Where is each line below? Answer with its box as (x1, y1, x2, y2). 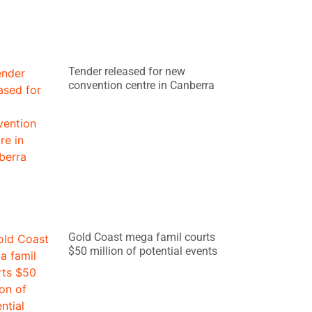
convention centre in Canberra (68, 78, 215, 92)
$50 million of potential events (68, 244, 218, 258)
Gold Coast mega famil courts (68, 230, 216, 244)
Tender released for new (68, 64, 186, 78)
